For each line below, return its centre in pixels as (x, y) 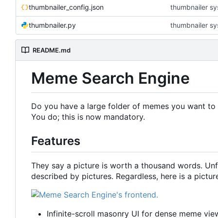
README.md (52, 50)
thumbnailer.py (52, 25)
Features (56, 141)
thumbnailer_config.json (66, 7)
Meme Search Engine (110, 78)
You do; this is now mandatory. (88, 117)
